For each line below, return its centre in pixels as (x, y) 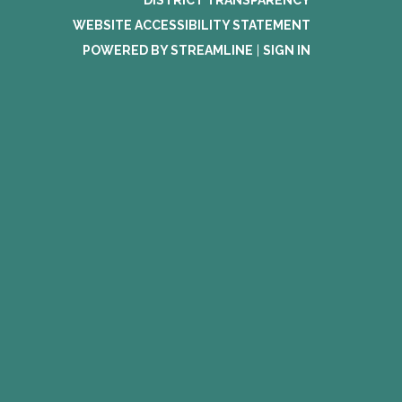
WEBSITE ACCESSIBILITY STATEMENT (192, 25)
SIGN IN (287, 50)
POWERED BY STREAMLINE (168, 50)
